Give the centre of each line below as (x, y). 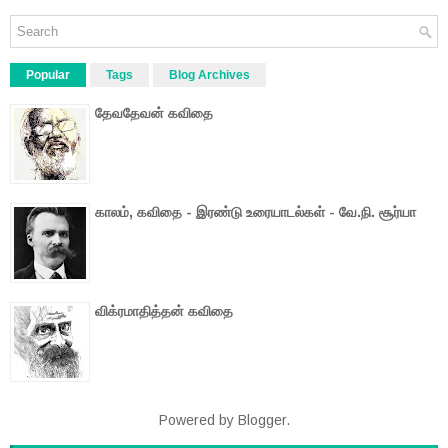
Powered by (198, 420)
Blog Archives (209, 75)
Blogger (261, 420)
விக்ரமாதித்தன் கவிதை (164, 311)
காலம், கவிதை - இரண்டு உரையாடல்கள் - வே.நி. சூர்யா (255, 212)
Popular (48, 75)
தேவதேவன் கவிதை (154, 113)
